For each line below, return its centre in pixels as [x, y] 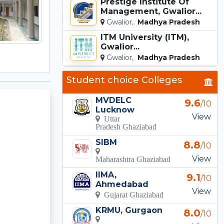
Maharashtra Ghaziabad [133, 159]
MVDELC [114, 100]
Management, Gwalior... [151, 11]
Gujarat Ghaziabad [132, 194]
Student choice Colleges [124, 80]
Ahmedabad [122, 184]
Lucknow [115, 109]
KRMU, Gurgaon [129, 210]
